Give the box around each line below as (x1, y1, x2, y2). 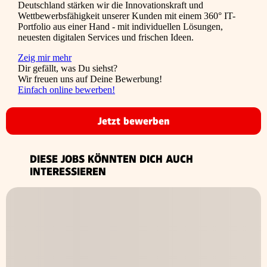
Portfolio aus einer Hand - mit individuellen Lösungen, (18, 21, 223, 32)
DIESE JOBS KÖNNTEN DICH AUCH (30, 153, 193, 166)
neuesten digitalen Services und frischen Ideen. (18, 32, 194, 43)
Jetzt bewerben (97, 115, 170, 128)
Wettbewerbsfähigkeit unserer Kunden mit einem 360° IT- (18, 11, 235, 21)
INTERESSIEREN (30, 165, 106, 178)
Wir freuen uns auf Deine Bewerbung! (18, 74, 162, 85)
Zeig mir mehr (18, 52, 72, 63)
